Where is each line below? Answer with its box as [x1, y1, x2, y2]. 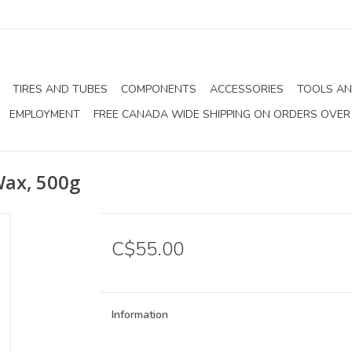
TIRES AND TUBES [13, 82, 108, 97]
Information [111, 307, 168, 322]
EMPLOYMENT [9, 107, 80, 122]
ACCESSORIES [210, 82, 284, 97]
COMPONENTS [121, 82, 196, 97]
